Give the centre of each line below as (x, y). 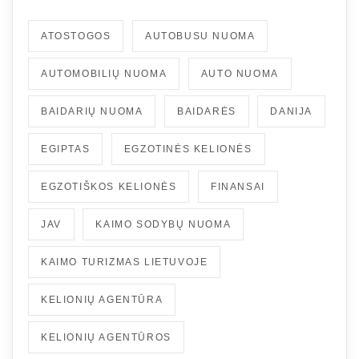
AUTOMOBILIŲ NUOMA (104, 73)
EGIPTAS (66, 149)
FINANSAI (238, 186)
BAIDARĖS (207, 111)
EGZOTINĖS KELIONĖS (188, 149)
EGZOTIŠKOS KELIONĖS (109, 186)
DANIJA (292, 111)
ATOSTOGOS (76, 36)
